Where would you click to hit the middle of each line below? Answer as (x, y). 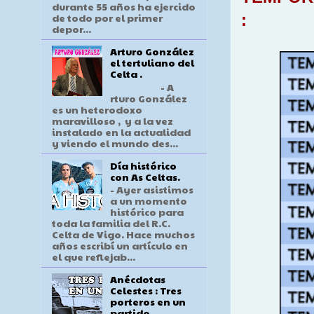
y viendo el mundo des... (115, 143)
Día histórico (143, 165)
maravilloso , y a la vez (112, 120)
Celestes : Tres (145, 291)
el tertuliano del (152, 62)
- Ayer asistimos (151, 190)
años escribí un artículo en (120, 246)
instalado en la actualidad (121, 131)
